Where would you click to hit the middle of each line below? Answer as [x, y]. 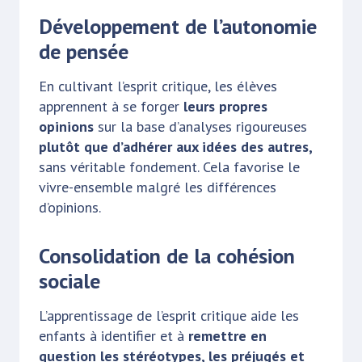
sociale [69, 280]
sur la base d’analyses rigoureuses [200, 126]
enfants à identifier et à [112, 335]
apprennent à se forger [109, 106]
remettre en [225, 335]
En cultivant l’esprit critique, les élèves [158, 86]
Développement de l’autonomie [178, 26]
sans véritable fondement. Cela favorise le [169, 166]
